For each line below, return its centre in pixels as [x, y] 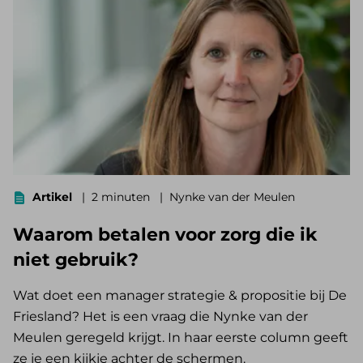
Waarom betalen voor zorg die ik [165, 235]
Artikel [52, 197]
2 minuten [122, 197]
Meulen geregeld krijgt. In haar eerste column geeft [181, 338]
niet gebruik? [76, 260]
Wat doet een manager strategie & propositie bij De [180, 296]
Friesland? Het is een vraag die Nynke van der [160, 317]
